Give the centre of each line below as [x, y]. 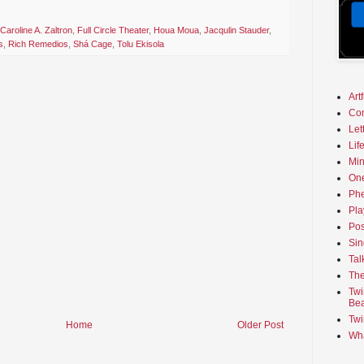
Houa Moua [176, 30]
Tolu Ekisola [141, 44]
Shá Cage [93, 44]
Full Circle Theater [113, 30]
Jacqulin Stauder [236, 30]
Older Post [260, 325]
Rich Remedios [38, 44]
